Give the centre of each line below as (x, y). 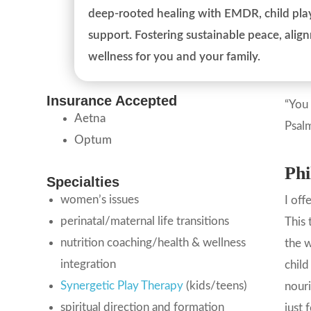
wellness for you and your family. (175, 56)
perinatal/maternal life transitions (145, 221)
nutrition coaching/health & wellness (153, 243)
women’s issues (101, 200)
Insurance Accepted (112, 101)
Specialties (83, 182)
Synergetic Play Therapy (122, 286)
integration (89, 264)
